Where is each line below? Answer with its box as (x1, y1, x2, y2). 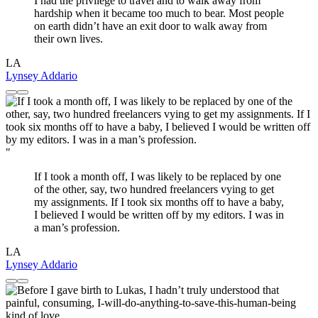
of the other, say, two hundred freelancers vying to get (34, 183, 274, 196)
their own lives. (34, 33, 103, 45)
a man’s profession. (34, 221, 120, 234)
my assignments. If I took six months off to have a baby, (34, 196, 284, 209)
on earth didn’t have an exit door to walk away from (34, 20, 267, 33)
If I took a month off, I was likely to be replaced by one (34, 170, 281, 183)
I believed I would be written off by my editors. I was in (34, 209, 284, 221)
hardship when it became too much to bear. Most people (34, 7, 284, 20)
